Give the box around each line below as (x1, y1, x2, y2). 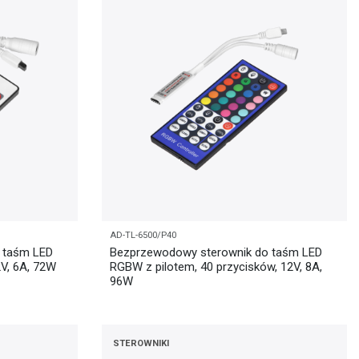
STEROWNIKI (113, 338, 169, 349)
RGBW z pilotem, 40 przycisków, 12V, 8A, (110, 259, 322, 274)
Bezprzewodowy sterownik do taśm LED (110, 244, 322, 260)
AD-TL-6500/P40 (110, 230, 176, 241)
